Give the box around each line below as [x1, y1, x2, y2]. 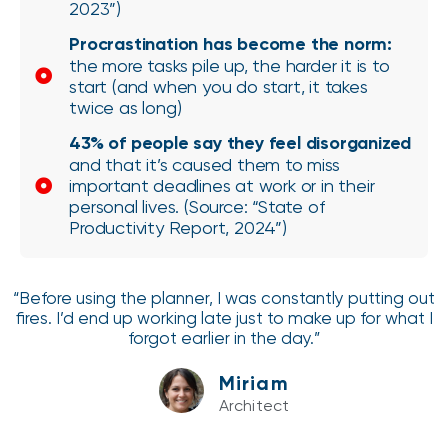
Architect [218, 396, 290, 416]
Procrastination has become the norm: [69, 33, 393, 56]
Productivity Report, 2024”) [69, 217, 287, 239]
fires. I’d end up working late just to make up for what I [15, 308, 433, 329]
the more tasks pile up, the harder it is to [69, 55, 390, 77]
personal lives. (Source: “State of [69, 196, 325, 218]
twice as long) [69, 97, 182, 119]
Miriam [218, 371, 289, 396]
